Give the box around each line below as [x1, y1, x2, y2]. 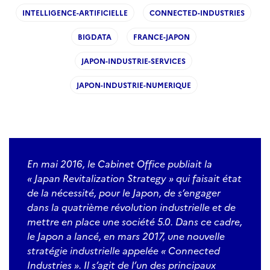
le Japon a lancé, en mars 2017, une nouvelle [27, 229, 225, 242]
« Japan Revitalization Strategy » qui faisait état [27, 171, 242, 184]
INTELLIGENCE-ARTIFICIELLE [22, 7, 128, 17]
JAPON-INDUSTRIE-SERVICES [81, 55, 186, 66]
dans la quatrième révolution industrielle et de [27, 200, 236, 213]
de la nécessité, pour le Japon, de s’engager [27, 186, 221, 199]
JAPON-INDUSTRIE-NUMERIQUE [76, 80, 191, 90]
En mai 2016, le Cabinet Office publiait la [27, 157, 212, 170]
